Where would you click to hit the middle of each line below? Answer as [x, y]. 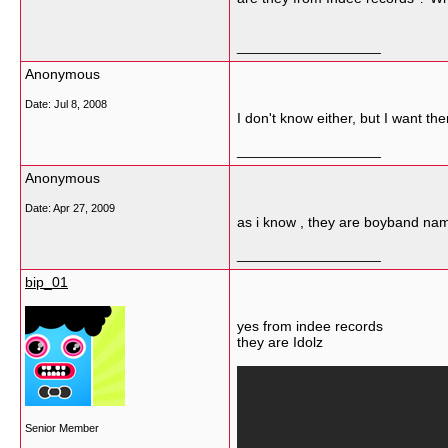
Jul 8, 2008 [80, 104]
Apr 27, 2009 [84, 208]
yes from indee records [310, 326]
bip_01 [46, 282]
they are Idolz [280, 342]
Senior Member [62, 428]
